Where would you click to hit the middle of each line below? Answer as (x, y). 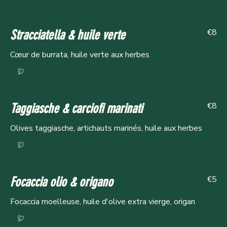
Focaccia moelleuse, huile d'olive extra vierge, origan (103, 202)
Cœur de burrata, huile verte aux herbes (80, 55)
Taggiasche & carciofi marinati (76, 109)
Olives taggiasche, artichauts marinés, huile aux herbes (106, 128)
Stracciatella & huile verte (68, 35)
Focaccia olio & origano (62, 182)
